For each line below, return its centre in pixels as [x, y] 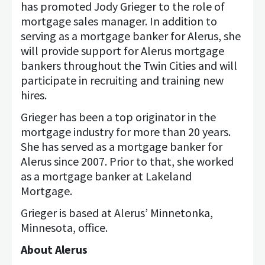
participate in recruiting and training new [122, 80]
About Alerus [54, 249]
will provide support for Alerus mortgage [122, 51]
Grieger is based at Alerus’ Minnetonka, [117, 213]
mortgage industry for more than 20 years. [126, 132]
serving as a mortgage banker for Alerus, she [131, 36]
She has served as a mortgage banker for [122, 146]
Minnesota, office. [64, 227]
